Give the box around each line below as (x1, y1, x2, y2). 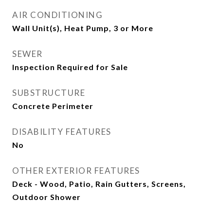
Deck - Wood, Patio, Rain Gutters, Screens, (12, 179, 186, 188)
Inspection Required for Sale (12, 62, 128, 72)
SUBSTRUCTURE (12, 88, 85, 98)
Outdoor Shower (12, 192, 81, 201)
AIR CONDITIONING (12, 10, 103, 20)
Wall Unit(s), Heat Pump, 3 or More (12, 23, 153, 33)
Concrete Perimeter (12, 101, 93, 110)
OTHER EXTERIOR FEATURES (12, 165, 140, 176)
